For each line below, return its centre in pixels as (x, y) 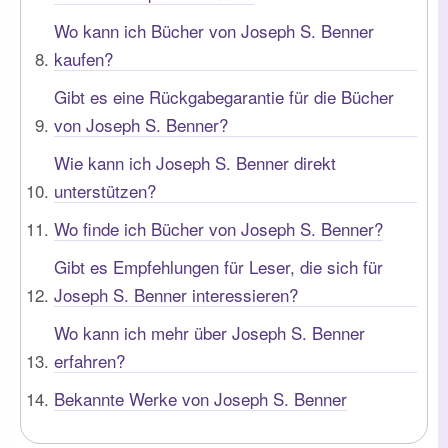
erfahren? (89, 360)
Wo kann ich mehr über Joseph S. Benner (209, 332)
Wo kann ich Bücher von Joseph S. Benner (214, 30)
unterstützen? (105, 190)
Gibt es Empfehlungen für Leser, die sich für (218, 266)
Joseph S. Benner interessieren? (176, 294)
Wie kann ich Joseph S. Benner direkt (195, 162)
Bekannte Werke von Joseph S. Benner (200, 398)
